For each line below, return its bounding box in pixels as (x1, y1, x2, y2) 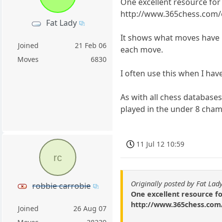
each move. (120, 44, 164, 55)
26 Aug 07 (73, 203, 107, 213)
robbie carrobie (32, 180, 91, 191)
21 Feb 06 (75, 41, 107, 51)
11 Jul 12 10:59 (136, 139, 185, 149)
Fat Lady (46, 17, 77, 29)
